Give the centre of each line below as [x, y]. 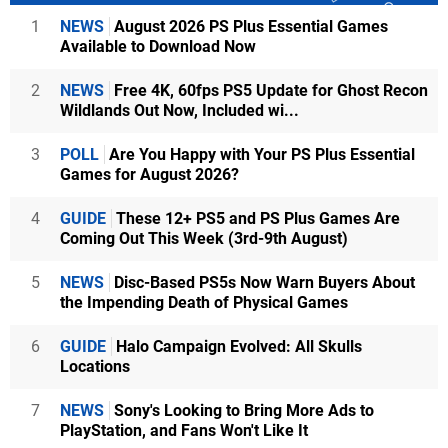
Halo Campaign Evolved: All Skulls [237, 347]
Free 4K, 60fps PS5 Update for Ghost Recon [269, 91]
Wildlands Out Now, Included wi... [179, 111]
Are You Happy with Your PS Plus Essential [260, 155]
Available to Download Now [158, 47]
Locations [95, 367]
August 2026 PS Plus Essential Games [249, 27]
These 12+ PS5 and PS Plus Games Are [256, 219]
